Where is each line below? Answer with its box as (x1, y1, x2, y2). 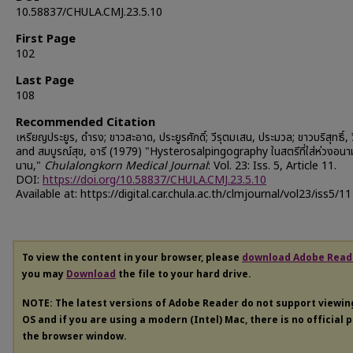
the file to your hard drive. (116, 266, 251, 281)
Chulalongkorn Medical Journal (44, 157, 208, 174)
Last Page (16, 71, 74, 90)
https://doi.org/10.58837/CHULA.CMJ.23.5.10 (43, 171, 266, 188)
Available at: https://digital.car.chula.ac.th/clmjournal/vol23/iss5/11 (16, 185, 351, 203)
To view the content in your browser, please (22, 250, 242, 265)
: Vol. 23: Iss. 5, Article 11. (208, 157, 336, 174)
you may (22, 266, 66, 281)
